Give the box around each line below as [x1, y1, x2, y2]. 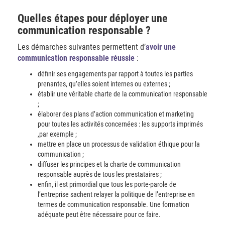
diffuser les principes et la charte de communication [38, 160, 181, 168]
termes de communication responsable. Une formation [38, 200, 189, 208]
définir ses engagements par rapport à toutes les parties [38, 70, 193, 78]
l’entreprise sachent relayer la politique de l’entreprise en [38, 190, 195, 198]
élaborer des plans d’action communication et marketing [38, 110, 194, 118]
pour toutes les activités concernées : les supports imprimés [38, 120, 203, 128]
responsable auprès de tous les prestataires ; [38, 170, 162, 178]
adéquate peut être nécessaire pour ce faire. [38, 210, 161, 218]
